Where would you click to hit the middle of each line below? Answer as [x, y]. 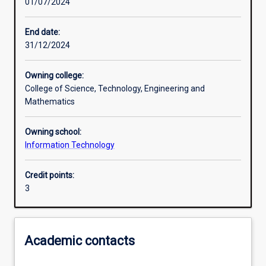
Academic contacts [80, 240]
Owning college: [54, 76]
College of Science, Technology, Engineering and [115, 89]
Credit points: [50, 175]
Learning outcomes [65, 13]
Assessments [54, 55]
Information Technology [70, 145]
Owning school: [53, 132]
